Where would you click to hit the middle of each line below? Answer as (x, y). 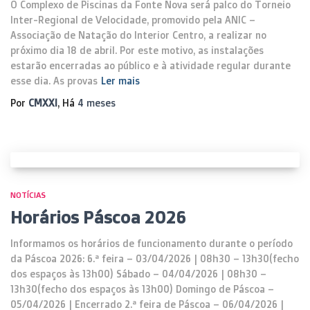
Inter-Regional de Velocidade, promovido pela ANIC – (133, 20)
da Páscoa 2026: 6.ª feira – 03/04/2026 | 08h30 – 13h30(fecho (155, 258)
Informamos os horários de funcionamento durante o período (152, 243)
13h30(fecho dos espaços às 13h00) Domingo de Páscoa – (142, 289)
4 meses (97, 103)
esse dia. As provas (54, 81)
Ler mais (120, 81)
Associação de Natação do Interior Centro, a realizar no (138, 35)
